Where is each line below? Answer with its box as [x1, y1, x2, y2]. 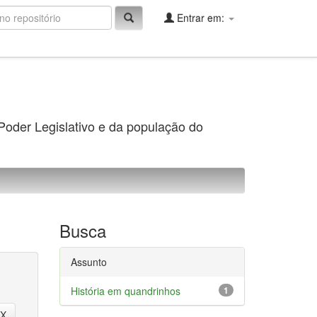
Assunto [70, 255, 107, 269]
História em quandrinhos [70, 284, 180, 298]
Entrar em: [174, 11, 227, 25]
